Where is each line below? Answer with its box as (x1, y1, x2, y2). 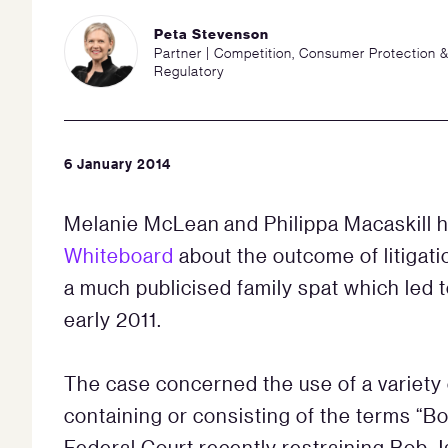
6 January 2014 (64, 154, 171, 174)
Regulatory (153, 61, 225, 80)
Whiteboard (64, 243, 174, 268)
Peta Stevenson (153, 24, 269, 43)
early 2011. (64, 307, 162, 332)
